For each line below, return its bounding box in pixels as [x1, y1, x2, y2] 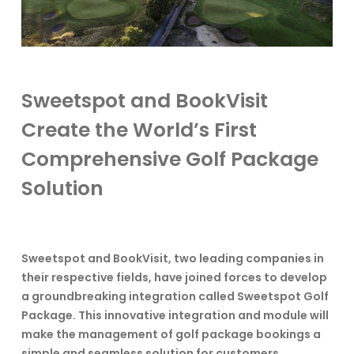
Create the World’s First [21, 116, 257, 145]
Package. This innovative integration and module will [21, 307, 329, 324]
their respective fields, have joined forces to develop [21, 269, 327, 286]
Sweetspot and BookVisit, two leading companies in [21, 250, 324, 267]
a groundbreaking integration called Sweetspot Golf [21, 288, 329, 305]
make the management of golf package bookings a [21, 326, 321, 343]
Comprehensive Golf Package [21, 145, 318, 174]
